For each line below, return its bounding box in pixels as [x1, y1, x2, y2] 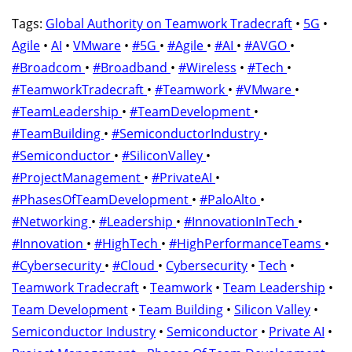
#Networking [12, 213, 91, 231]
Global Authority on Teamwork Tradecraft [46, 15, 292, 33]
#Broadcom [12, 59, 85, 77]
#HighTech [94, 235, 161, 253]
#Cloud [112, 257, 158, 275]
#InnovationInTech [184, 213, 298, 231]
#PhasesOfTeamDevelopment [12, 191, 192, 209]
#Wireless [178, 59, 236, 77]
